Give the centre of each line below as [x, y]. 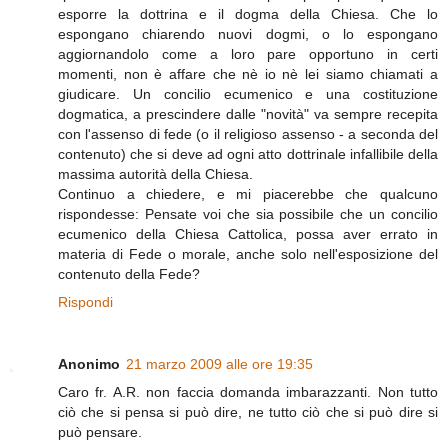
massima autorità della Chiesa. [155, 173]
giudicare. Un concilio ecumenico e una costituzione [248, 93]
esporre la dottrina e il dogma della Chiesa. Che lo [248, 13]
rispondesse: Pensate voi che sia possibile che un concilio [248, 213]
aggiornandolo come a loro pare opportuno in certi [248, 53]
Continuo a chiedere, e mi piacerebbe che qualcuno [248, 193]
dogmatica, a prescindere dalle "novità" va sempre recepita [248, 113]
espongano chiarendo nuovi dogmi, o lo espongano [248, 33]
